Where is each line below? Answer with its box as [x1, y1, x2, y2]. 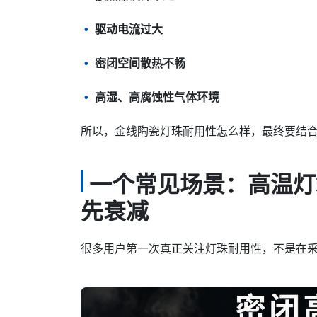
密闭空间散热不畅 [95, 57, 185, 69]
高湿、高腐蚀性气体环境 [95, 91, 219, 103]
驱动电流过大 [95, 23, 163, 35]
